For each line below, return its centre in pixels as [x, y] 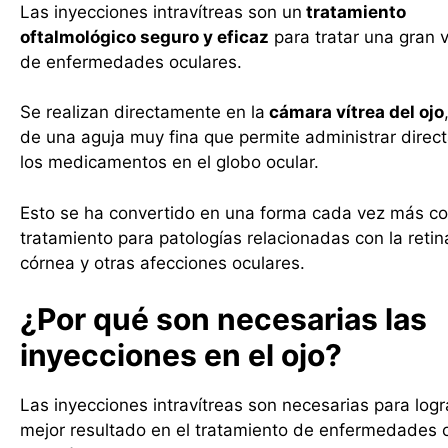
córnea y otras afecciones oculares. [162, 262]
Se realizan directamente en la [142, 112]
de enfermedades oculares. [131, 61]
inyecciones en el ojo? [184, 355]
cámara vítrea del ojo [354, 112]
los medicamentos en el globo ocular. [169, 162]
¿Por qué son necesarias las [223, 319]
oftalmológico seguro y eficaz [144, 36]
